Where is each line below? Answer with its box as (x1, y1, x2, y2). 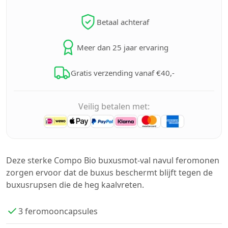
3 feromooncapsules (18, 205, 98, 217)
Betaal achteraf (96, 17, 149, 27)
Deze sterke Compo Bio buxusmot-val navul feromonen (6, 155, 219, 166)
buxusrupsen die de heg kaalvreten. (6, 179, 144, 190)
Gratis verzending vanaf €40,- (71, 68, 175, 78)
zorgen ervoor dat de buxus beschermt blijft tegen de (6, 167, 213, 178)
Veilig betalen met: (78, 101, 150, 112)
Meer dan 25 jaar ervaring (77, 42, 168, 52)
